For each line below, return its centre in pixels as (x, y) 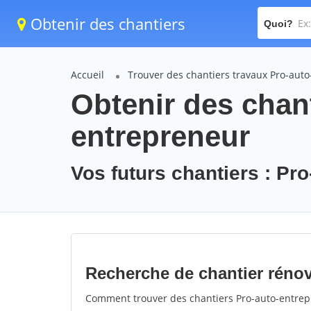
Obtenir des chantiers (106, 24)
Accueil (87, 75)
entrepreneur (160, 136)
